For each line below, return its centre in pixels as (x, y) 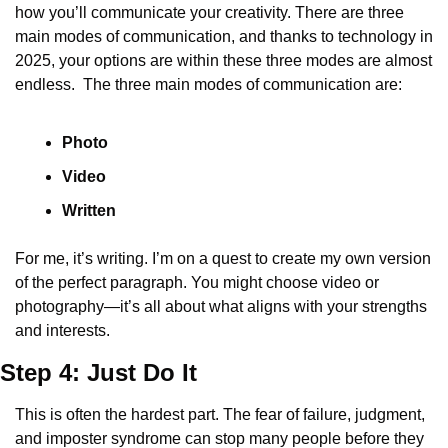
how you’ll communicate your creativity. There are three (209, 12)
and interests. (62, 330)
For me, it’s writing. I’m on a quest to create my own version (223, 258)
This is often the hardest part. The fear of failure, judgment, (220, 414)
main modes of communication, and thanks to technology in (224, 36)
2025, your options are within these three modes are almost (223, 60)
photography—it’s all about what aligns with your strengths (221, 306)
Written (89, 210)
